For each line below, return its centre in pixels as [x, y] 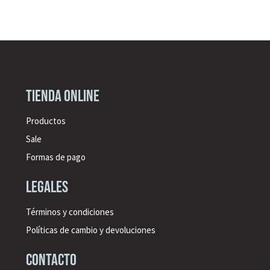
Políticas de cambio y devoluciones [90, 230]
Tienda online [62, 96]
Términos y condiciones [71, 212]
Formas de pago [55, 157]
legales [47, 187]
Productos [46, 121]
